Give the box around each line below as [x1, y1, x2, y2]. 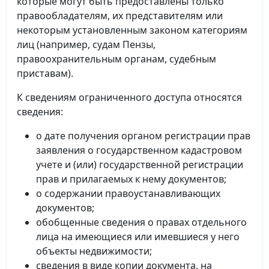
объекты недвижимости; [36, 244, 152, 258]
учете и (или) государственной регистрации [36, 158, 243, 171]
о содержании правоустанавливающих [36, 187, 220, 200]
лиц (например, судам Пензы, [17, 38, 156, 51]
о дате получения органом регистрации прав [36, 129, 250, 142]
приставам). [17, 67, 73, 80]
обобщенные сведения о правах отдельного [36, 216, 247, 229]
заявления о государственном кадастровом [36, 144, 242, 157]
